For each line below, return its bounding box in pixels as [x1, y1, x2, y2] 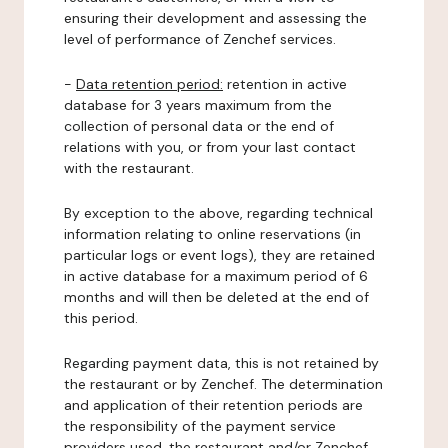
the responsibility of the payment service [64, 417, 336, 435]
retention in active [223, 75, 347, 93]
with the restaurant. [64, 159, 194, 177]
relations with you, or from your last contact [64, 138, 356, 156]
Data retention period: [76, 75, 223, 93]
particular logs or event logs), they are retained [64, 246, 375, 264]
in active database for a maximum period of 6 [64, 267, 368, 285]
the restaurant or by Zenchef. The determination [64, 375, 383, 393]
